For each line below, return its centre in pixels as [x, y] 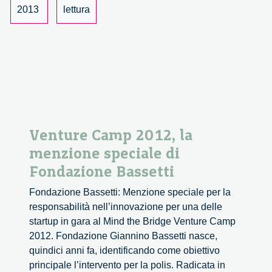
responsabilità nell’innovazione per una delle [126, 207]
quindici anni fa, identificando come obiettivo [124, 251]
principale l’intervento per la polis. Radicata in [127, 265]
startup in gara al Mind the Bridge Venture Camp [132, 222]
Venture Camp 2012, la [111, 135]
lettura [76, 10]
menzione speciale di [104, 153]
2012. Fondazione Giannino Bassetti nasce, [123, 236]
